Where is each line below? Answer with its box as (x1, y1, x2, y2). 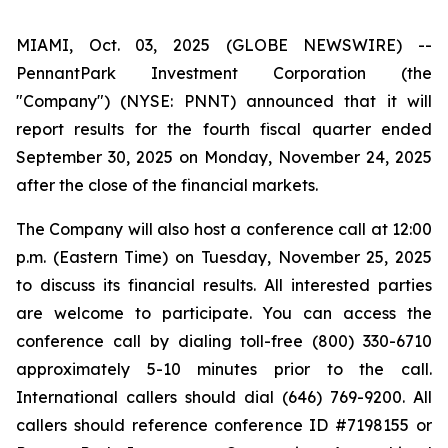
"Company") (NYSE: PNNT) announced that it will (16, 91, 432, 111)
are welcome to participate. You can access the (16, 303, 432, 323)
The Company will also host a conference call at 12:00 (16, 219, 432, 239)
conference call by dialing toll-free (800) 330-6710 (16, 331, 432, 351)
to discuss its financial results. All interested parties (16, 275, 432, 295)
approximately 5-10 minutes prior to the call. (16, 359, 432, 379)
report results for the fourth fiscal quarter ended (16, 119, 432, 139)
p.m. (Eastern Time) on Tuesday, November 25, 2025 (16, 247, 432, 267)
